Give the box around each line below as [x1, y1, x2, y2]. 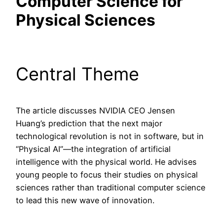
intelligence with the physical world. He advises [16, 156, 197, 167]
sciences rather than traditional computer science [16, 182, 205, 192]
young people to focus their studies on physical [16, 169, 198, 180]
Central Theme [16, 63, 139, 85]
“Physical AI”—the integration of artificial [16, 144, 171, 154]
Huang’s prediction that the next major [16, 118, 162, 128]
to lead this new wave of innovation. [16, 195, 154, 205]
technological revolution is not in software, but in [16, 131, 204, 141]
